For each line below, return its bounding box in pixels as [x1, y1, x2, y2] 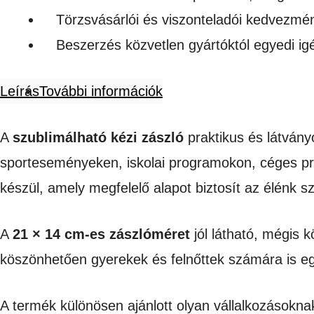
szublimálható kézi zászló [13, 129, 184, 145]
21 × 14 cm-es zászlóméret [13, 226, 190, 242]
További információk [39, 83, 163, 99]
